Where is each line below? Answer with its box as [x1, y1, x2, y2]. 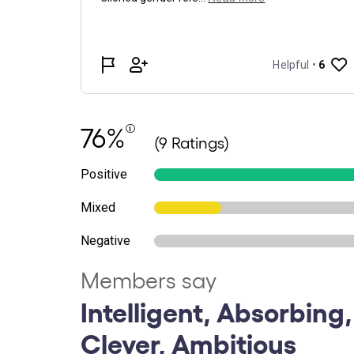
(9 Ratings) [154, 133, 229, 152]
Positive [81, 167, 127, 182]
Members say [81, 266, 217, 292]
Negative [81, 233, 130, 248]
